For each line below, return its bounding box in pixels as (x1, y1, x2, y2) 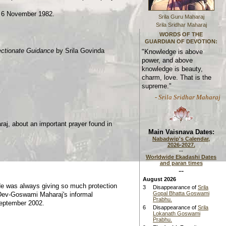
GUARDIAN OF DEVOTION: (145, 38, 217, 44)
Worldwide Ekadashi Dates (146, 154, 216, 160)
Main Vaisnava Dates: (148, 128, 214, 136)
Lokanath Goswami (153, 210, 200, 216)
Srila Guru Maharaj (158, 14, 204, 20)
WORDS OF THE (159, 31, 203, 37)
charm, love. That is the (142, 74, 211, 81)
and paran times (159, 160, 203, 166)
